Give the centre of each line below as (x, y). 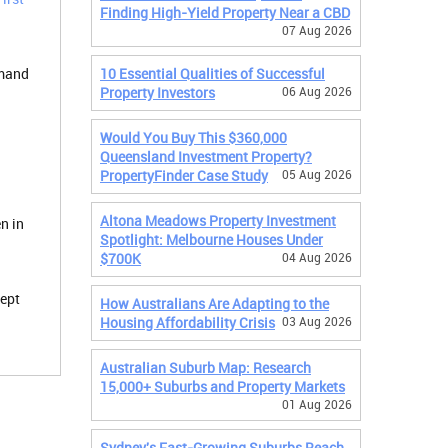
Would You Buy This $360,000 (193, 137)
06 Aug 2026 (317, 91)
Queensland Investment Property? (206, 156)
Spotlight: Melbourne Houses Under (211, 239)
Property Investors (157, 92)
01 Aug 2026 (317, 404)
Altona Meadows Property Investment (218, 220)
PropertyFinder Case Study (184, 175)
